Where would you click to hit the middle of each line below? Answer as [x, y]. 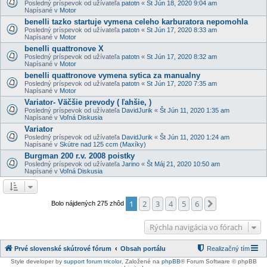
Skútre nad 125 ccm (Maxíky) [103, 144]
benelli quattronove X [64, 48]
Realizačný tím [228, 248]
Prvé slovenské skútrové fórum [63, 248]
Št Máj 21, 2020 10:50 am [183, 164]
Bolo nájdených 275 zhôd [88, 203]
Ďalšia [228, 204]
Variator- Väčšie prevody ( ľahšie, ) [88, 102]
